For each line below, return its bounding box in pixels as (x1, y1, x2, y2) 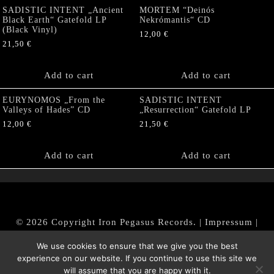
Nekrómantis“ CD (139, 15, 210, 24)
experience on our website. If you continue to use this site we (17, 253, 257, 263)
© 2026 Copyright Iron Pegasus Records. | (16, 217, 205, 228)
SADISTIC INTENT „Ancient (2, 5, 124, 15)
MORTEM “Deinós (139, 5, 215, 15)
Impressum (205, 217, 253, 228)
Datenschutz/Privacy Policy (78, 243, 199, 253)
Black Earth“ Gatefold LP (2, 15, 106, 24)
